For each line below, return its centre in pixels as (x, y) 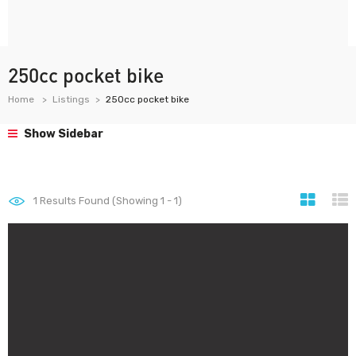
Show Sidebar (62, 134)
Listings (71, 99)
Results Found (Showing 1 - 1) (110, 201)
